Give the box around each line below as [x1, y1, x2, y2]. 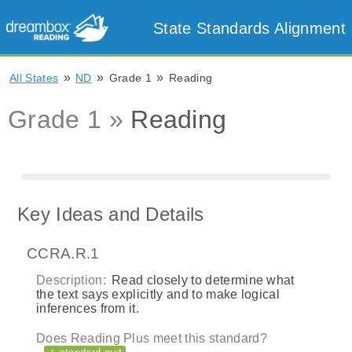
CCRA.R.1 [27, 245, 100, 262]
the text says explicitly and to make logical [36, 287, 280, 301]
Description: [36, 273, 106, 287]
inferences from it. [36, 301, 140, 315]
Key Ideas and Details [17, 203, 204, 225]
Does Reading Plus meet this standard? [36, 331, 267, 345]
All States [9, 71, 59, 84]
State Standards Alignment [153, 19, 346, 37]
